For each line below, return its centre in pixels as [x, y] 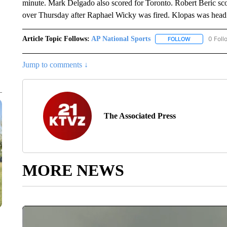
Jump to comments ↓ [55, 65]
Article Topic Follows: [56, 39]
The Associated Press [140, 116]
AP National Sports [121, 39]
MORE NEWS [73, 171]
